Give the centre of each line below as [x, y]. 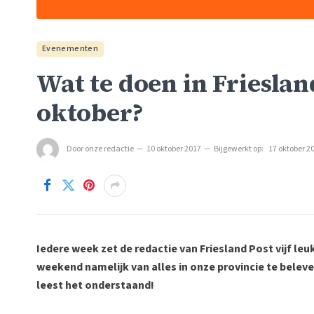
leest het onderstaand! [95, 285]
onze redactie [109, 149]
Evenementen [70, 48]
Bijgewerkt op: [239, 149]
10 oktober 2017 [174, 149]
